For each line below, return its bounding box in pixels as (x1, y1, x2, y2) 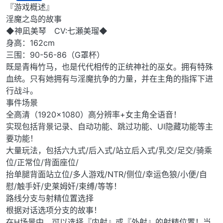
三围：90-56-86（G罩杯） (6, 50, 105, 60)
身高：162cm (6, 38, 55, 48)
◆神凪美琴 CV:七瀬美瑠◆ (6, 26, 108, 36)
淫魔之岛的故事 (6, 14, 62, 24)
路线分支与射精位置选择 (6, 193, 94, 204)
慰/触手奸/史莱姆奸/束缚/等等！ (6, 181, 121, 192)
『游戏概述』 (6, 2, 54, 12)
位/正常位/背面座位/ (6, 157, 79, 168)
